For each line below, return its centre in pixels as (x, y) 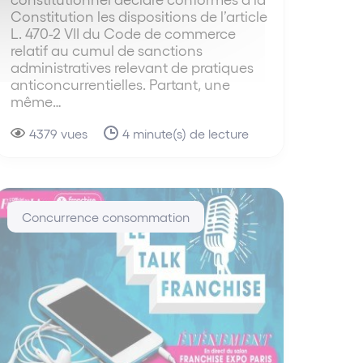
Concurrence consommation (105, 216)
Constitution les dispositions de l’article (139, 15)
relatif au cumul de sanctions (106, 49)
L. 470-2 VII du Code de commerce (123, 32)
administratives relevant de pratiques (132, 66)
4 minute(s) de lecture (185, 133)
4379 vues (58, 133)
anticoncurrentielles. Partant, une (120, 83)
